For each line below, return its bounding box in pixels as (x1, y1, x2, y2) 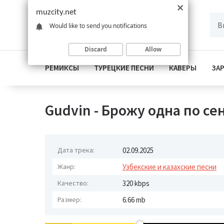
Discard (84, 44, 107, 53)
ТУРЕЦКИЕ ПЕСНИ (94, 63, 154, 72)
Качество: (57, 178, 88, 187)
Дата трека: (57, 145, 94, 154)
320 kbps (122, 178, 149, 188)
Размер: (57, 195, 81, 204)
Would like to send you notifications (49, 21, 147, 30)
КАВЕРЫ (169, 63, 196, 72)
